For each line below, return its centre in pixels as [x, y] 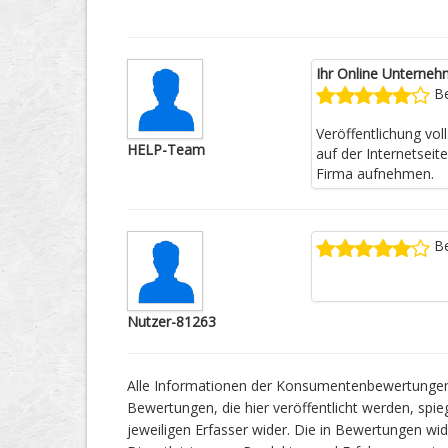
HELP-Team [166, 149]
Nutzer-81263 [171, 322]
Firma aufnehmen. [374, 174]
